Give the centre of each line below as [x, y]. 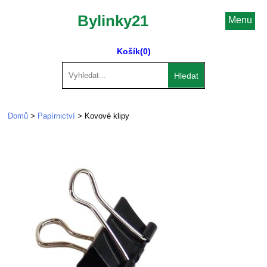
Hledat [186, 75]
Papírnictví [56, 116]
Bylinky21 [113, 21]
